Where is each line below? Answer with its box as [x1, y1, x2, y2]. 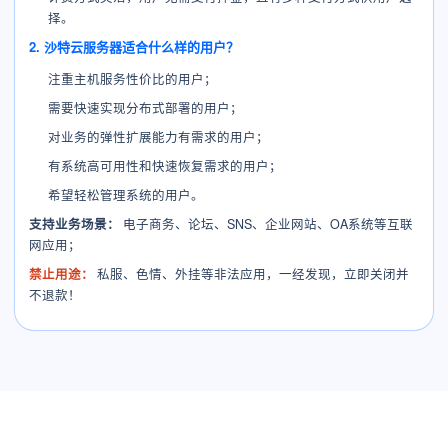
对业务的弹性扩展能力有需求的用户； [48, 128, 270, 146]
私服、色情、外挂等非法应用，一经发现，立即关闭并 [94, 265, 409, 283]
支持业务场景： [29, 215, 120, 233]
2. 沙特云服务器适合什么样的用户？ [29, 37, 239, 56]
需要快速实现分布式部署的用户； [48, 99, 244, 117]
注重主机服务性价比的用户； [48, 70, 218, 88]
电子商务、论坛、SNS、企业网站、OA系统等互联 [120, 215, 413, 233]
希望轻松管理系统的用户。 [48, 186, 205, 204]
